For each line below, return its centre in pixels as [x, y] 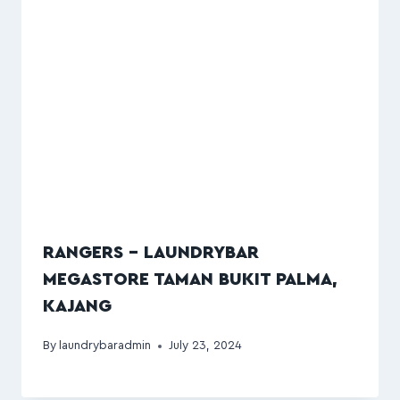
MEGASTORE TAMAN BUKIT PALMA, [190, 279]
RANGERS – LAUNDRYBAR [151, 252]
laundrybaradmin [105, 346]
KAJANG [77, 306]
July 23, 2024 [206, 346]
